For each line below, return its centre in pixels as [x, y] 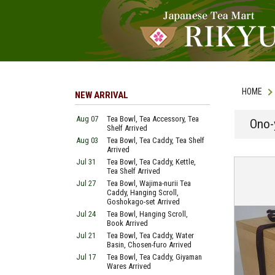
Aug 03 [87, 140]
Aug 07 [87, 119]
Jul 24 [86, 214]
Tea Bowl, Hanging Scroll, [147, 214]
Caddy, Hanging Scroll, [143, 192]
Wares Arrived [129, 266]
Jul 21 [86, 235]
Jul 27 [86, 183]
